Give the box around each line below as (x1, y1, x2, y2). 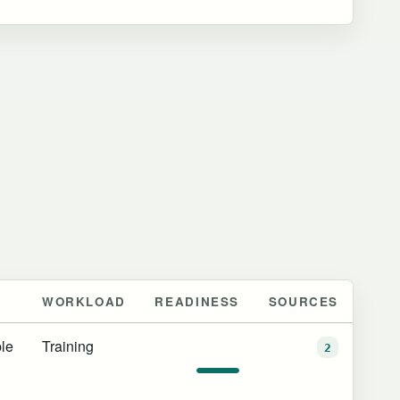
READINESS (154, 292, 239, 310)
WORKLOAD (42, 292, 126, 310)
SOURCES (268, 292, 338, 310)
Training (42, 335, 94, 356)
